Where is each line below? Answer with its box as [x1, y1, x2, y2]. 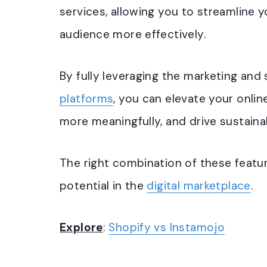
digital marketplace [147, 178, 251, 193]
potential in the [60, 178, 147, 193]
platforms [60, 91, 114, 106]
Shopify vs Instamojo [108, 220, 225, 235]
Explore [60, 220, 103, 235]
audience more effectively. [60, 27, 206, 42]
